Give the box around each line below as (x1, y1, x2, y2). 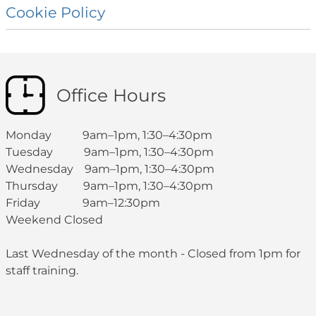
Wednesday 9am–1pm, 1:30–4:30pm (6, 162, 214, 176)
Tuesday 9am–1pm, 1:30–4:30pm (6, 145, 214, 159)
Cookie (6, 4, 61, 22)
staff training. (6, 264, 78, 278)
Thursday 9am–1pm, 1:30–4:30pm (6, 179, 213, 193)
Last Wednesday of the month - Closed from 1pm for (6, 247, 300, 261)
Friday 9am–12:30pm (6, 196, 160, 210)
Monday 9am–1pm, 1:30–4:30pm (6, 128, 212, 142)
